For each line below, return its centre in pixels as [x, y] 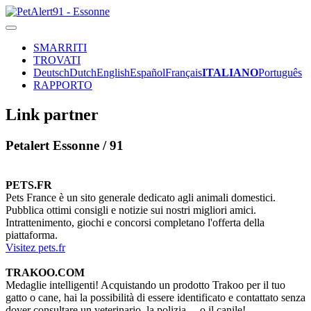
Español [148, 73]
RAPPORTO [63, 85]
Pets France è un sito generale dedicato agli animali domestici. [141, 197]
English [113, 73]
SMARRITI [60, 48]
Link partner [52, 114]
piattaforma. [32, 235]
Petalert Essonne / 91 [65, 145]
